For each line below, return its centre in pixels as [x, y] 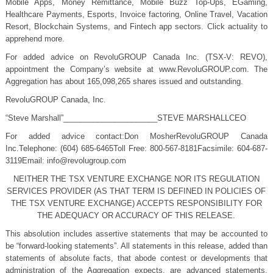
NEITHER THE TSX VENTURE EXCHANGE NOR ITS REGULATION [136, 179]
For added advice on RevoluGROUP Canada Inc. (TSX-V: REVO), [136, 57]
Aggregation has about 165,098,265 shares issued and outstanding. [124, 81]
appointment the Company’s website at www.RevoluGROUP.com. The [136, 69]
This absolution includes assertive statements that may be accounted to [136, 234]
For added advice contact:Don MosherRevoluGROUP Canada [136, 136]
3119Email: [26, 161]
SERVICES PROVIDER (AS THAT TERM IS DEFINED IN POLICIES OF [136, 191]
